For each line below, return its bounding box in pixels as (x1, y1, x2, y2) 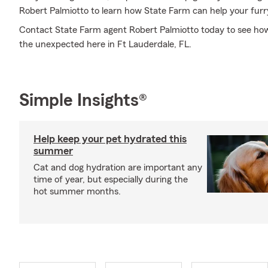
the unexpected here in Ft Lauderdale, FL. (19, 39, 191, 49)
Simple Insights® (19, 92, 147, 109)
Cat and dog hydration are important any (33, 163, 202, 172)
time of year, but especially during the (33, 175, 188, 184)
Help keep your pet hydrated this (33, 133, 187, 144)
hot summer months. (33, 187, 121, 196)
